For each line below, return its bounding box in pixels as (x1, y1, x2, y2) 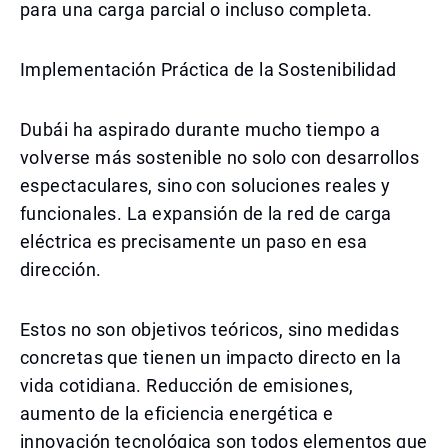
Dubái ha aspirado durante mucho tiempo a (20, 119, 381, 140)
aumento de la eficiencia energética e (20, 403, 334, 424)
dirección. (20, 259, 102, 280)
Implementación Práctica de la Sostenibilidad (20, 59, 397, 80)
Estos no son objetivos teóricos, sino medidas (20, 319, 400, 340)
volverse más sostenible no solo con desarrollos (20, 147, 420, 168)
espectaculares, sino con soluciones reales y (20, 175, 391, 196)
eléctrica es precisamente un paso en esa (20, 231, 368, 252)
